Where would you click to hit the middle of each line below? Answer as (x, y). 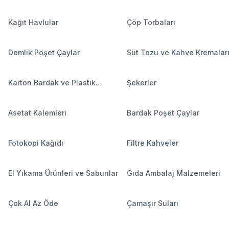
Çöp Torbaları (151, 22)
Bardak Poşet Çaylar (163, 112)
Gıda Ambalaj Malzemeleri (173, 173)
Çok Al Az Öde (33, 203)
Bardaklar (25, 93)
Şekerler (141, 82)
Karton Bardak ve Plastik (52, 82)
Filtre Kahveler (152, 143)
